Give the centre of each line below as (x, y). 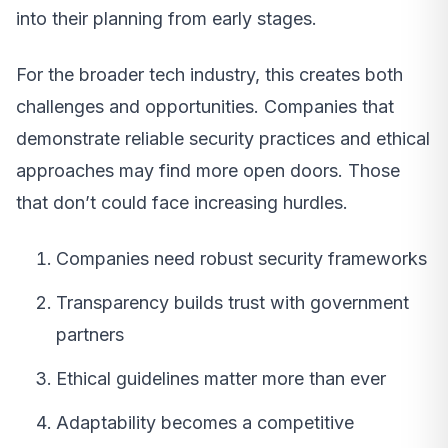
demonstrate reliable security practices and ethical (223, 139)
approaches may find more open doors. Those (208, 171)
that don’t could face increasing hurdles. (182, 203)
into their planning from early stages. (166, 19)
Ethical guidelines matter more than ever (221, 379)
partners (90, 335)
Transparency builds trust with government (232, 303)
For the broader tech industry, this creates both (209, 75)
